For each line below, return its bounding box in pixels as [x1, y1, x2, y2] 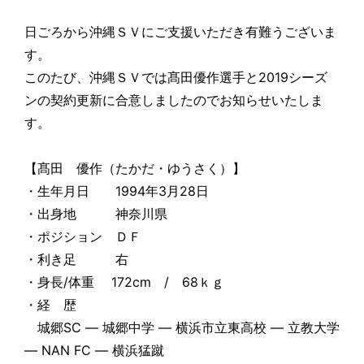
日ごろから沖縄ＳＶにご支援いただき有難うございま [24, 24, 336, 41]
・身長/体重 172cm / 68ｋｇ [24, 274, 224, 291]
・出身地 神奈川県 [24, 206, 167, 223]
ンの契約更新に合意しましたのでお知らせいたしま [24, 92, 323, 109]
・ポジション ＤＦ [24, 228, 141, 245]
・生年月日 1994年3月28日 [24, 183, 209, 200]
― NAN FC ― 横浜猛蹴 [24, 342, 164, 359]
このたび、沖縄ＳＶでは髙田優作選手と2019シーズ [24, 69, 327, 86]
